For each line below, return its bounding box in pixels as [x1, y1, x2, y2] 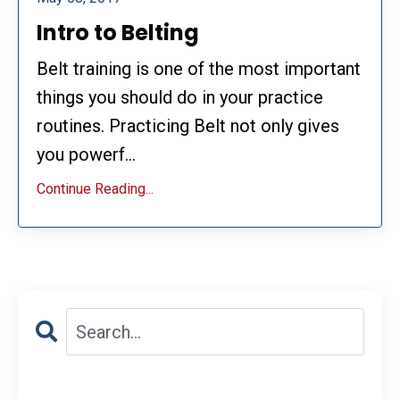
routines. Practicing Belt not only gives [37, 115, 339, 137]
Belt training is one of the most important [37, 58, 361, 80]
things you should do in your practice [37, 87, 323, 109]
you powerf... [37, 144, 136, 166]
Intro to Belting [37, 18, 199, 48]
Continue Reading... [37, 180, 154, 198]
